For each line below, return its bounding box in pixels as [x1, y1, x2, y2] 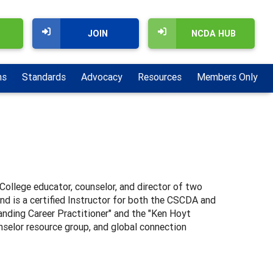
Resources [138, 71, 182, 83]
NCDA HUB [191, 28, 236, 39]
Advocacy [81, 71, 122, 83]
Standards [22, 71, 66, 83]
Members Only [197, 71, 258, 83]
